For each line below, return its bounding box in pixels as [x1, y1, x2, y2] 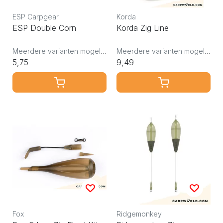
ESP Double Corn [12, 22, 76, 33]
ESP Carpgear [12, 12, 59, 21]
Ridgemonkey [116, 209, 162, 218]
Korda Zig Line [116, 22, 169, 33]
